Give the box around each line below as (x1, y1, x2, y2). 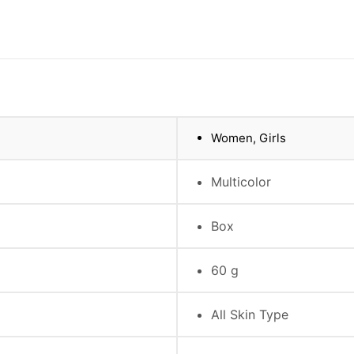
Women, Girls (211, 130, 286, 145)
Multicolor (211, 173, 271, 190)
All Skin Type (211, 306, 288, 322)
